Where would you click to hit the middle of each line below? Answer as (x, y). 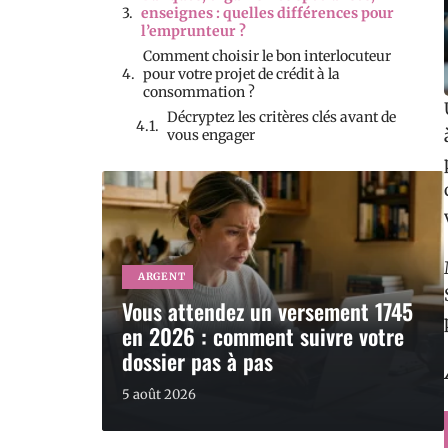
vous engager (211, 135)
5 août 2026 (159, 394)
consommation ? (199, 92)
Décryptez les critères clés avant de (281, 117)
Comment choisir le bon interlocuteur (267, 56)
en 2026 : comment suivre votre (263, 336)
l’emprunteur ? (193, 31)
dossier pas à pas (197, 361)
